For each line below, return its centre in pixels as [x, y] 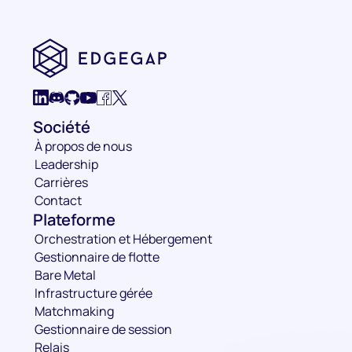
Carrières [62, 182]
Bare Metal [66, 275]
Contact [59, 200]
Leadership [67, 164]
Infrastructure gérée [94, 293]
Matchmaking [75, 311]
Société [62, 127]
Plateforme [75, 220]
